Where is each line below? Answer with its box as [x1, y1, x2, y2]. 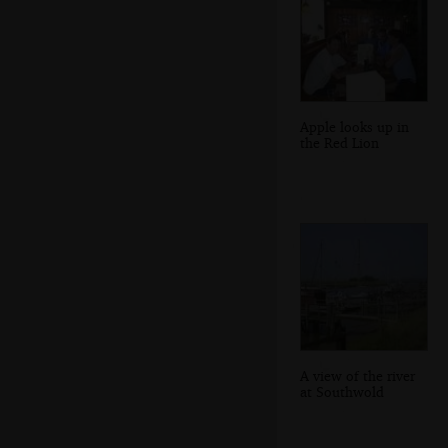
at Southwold [300, 382, 384, 400]
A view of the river [300, 366, 415, 384]
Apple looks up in [300, 117, 409, 135]
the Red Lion [300, 133, 379, 151]
